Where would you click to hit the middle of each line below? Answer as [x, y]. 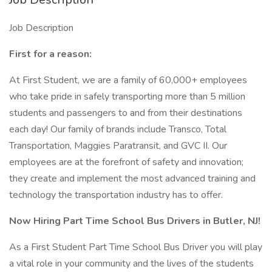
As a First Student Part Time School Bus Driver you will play [136, 247]
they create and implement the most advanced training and [132, 178]
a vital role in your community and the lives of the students [131, 263]
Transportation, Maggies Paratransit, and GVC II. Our [118, 146]
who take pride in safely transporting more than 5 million [127, 97]
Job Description [41, 28]
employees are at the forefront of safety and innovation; [126, 162]
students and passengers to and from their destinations [126, 113]
